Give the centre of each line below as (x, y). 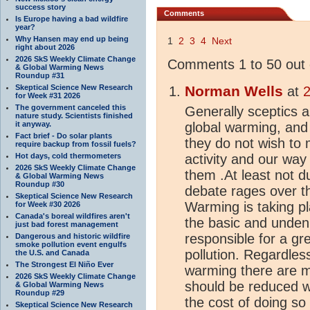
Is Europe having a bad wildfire (72, 18)
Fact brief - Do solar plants (64, 135)
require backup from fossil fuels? (76, 144)
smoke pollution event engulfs (71, 244)
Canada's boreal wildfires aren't (73, 216)
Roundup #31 (40, 75)
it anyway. (33, 124)
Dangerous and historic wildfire (73, 236)
